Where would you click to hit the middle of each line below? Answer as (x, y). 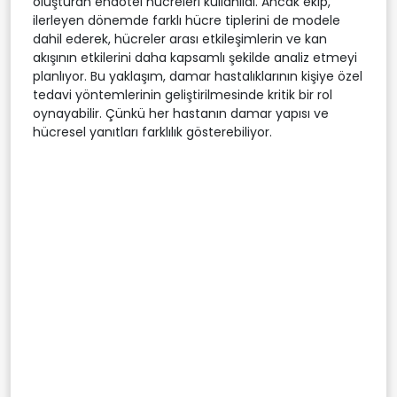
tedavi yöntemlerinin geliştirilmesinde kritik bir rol (183, 94)
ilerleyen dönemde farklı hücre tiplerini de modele (187, 20)
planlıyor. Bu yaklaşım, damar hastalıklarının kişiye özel (198, 76)
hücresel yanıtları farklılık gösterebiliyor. (152, 132)
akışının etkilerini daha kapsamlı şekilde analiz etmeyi (195, 57)
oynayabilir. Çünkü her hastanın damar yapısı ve (181, 113)
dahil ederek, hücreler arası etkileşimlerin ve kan (180, 39)
